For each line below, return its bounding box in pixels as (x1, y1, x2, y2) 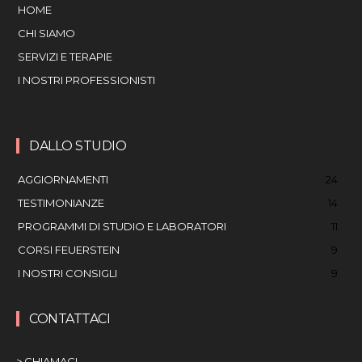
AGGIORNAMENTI (18, 173, 108, 187)
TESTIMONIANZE (18, 196, 104, 210)
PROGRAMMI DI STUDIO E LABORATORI (18, 220, 226, 234)
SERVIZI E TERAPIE (18, 50, 112, 64)
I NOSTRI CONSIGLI (18, 267, 117, 280)
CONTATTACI (29, 311, 110, 327)
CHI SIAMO (18, 27, 75, 40)
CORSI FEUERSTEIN (18, 243, 120, 257)
